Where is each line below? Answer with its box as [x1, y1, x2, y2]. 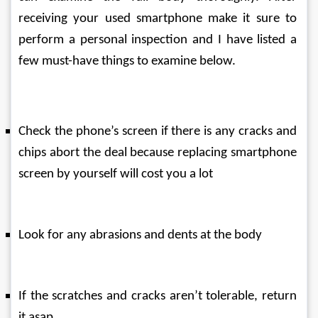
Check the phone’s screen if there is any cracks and [18, 125, 300, 138]
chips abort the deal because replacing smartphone [18, 146, 300, 160]
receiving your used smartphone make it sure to [18, 12, 300, 26]
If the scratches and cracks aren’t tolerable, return [18, 290, 300, 303]
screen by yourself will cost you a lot [18, 168, 213, 181]
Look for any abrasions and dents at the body [18, 229, 262, 242]
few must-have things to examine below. [18, 55, 236, 68]
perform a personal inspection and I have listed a [18, 33, 300, 47]
